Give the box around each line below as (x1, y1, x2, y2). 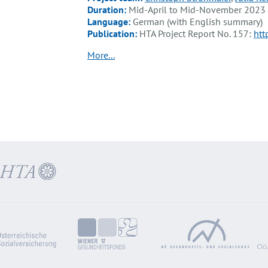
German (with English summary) (133, 15, 263, 28)
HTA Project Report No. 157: (137, 27, 254, 39)
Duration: (87, 3, 129, 16)
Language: (87, 15, 133, 28)
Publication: (87, 27, 137, 39)
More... (87, 48, 115, 61)
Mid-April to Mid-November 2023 (129, 3, 266, 16)
